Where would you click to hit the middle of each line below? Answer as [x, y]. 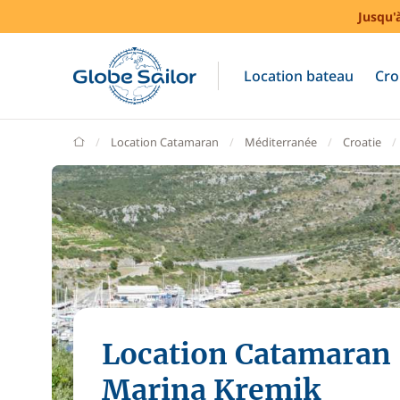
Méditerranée [281, 142]
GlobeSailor [114, 141]
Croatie [362, 142]
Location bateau [298, 76]
